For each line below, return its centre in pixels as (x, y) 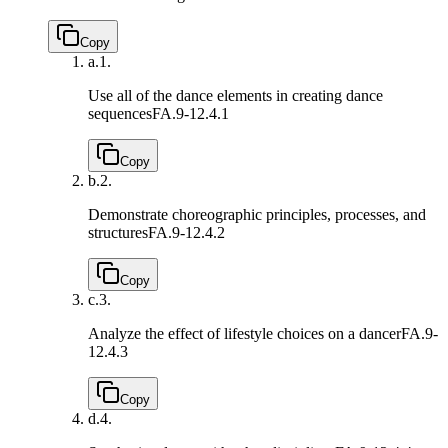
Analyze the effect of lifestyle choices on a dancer (244, 334)
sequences (120, 114)
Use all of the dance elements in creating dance (235, 96)
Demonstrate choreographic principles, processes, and (257, 215)
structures (118, 233)
